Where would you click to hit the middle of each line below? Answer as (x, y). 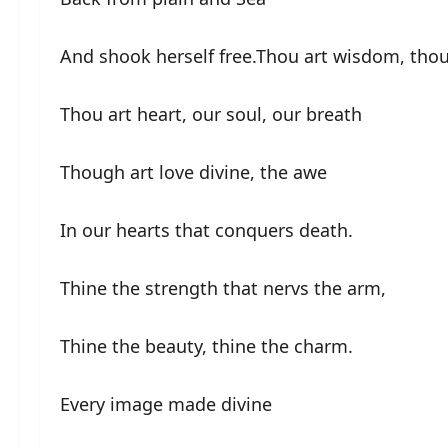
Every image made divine (166, 403)
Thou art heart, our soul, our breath (211, 113)
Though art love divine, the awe (193, 171)
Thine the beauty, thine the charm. (206, 345)
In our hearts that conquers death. (206, 229)
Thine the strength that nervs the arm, (223, 287)
